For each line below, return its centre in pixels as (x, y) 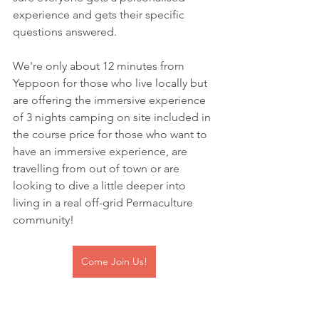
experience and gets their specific (100, 15)
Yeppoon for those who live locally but (111, 83)
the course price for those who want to (111, 135)
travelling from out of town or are (98, 169)
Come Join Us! (114, 262)
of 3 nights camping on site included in (113, 117)
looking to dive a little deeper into (101, 186)
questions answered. (66, 32)
